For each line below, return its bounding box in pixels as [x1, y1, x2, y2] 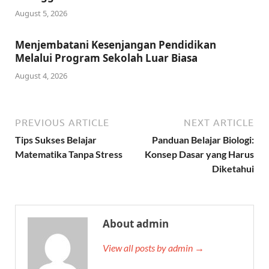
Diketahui [212, 162, 254, 174]
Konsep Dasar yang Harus [145, 148, 254, 160]
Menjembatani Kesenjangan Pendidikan [15, 38, 216, 52]
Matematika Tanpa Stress [15, 148, 122, 160]
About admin [103, 216, 169, 231]
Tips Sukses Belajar [15, 133, 97, 145]
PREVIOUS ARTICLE [15, 116, 109, 128]
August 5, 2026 [15, 8, 67, 19]
